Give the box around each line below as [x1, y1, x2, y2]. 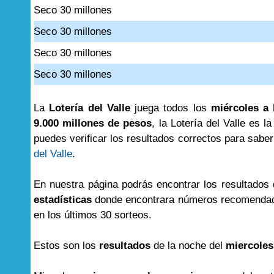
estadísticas [34, 194, 92, 206]
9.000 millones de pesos [34, 117, 152, 129]
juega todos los [130, 102, 211, 114]
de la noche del [150, 240, 226, 251]
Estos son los [34, 240, 99, 251]
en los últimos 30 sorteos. [34, 209, 152, 221]
